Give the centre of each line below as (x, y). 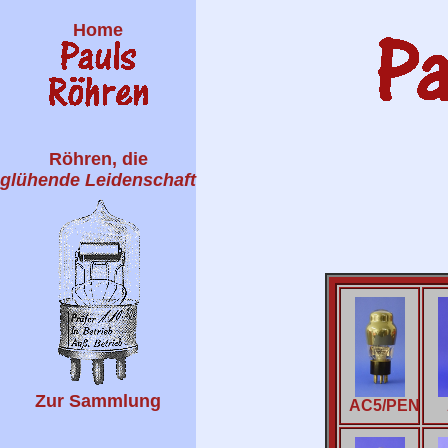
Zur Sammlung (98, 401)
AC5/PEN (384, 405)
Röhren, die (98, 159)
